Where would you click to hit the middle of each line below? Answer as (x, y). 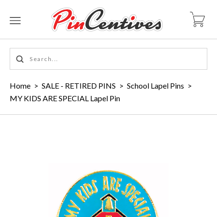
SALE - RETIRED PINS (79, 85)
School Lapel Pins (155, 85)
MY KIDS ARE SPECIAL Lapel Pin (65, 98)
